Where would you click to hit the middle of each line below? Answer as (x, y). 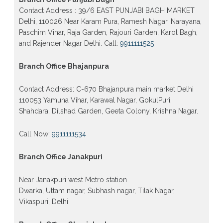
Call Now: (35, 134)
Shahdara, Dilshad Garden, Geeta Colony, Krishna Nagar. (108, 111)
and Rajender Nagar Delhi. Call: (69, 43)
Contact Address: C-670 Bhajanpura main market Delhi (106, 89)
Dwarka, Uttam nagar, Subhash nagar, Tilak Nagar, (97, 190)
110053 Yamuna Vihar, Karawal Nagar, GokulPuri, (95, 100)
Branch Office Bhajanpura (64, 66)
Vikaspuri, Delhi (43, 201)
